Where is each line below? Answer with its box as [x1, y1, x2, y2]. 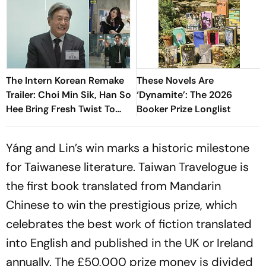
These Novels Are [137, 74, 214, 87]
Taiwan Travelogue [138, 159, 237, 175]
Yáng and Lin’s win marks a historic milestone [6, 140, 249, 156]
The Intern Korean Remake [6, 74, 124, 87]
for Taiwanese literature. [6, 159, 138, 175]
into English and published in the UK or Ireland [6, 235, 254, 251]
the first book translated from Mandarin [6, 178, 221, 194]
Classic [6, 117, 39, 130]
